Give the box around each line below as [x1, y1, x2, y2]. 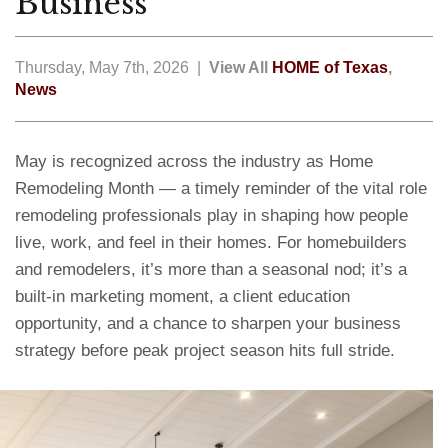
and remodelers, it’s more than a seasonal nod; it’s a [15, 260, 407, 279]
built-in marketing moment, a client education [15, 287, 350, 306]
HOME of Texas [272, 59, 388, 76]
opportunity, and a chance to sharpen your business [15, 314, 401, 333]
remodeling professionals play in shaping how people [15, 206, 408, 225]
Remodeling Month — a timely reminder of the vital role [15, 179, 427, 198]
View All [209, 59, 272, 76]
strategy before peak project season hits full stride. [15, 341, 395, 360]
